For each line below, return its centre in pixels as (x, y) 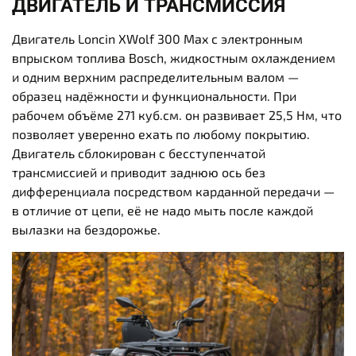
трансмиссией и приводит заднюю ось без (139, 172)
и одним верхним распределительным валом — (155, 76)
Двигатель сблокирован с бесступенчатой (139, 153)
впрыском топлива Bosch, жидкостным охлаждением (174, 57)
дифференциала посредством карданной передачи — (173, 191)
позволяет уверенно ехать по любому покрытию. (161, 133)
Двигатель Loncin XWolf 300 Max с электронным (157, 38)
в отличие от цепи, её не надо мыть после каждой (163, 210)
